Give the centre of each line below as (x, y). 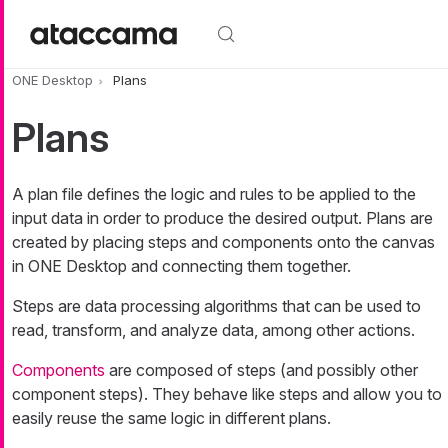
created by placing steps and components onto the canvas (223, 242)
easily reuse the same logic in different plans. (171, 418)
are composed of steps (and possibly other (261, 370)
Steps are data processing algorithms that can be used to (216, 306)
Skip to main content (78, 12)
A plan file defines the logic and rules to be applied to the (214, 194)
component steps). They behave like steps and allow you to (227, 394)
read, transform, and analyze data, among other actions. (213, 330)
